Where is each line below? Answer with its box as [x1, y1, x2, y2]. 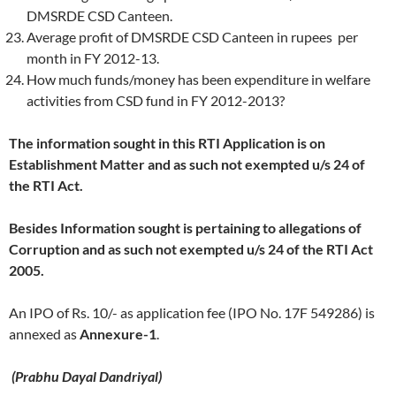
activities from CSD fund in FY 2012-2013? [27, 91, 285, 109]
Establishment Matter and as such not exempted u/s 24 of [9, 155, 365, 172]
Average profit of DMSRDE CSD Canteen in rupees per [27, 27, 358, 45]
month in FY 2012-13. [27, 49, 159, 66]
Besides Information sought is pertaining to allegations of [9, 218, 362, 236]
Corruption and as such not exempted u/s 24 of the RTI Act [9, 240, 373, 257]
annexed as [9, 324, 80, 342]
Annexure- [80, 324, 148, 342]
